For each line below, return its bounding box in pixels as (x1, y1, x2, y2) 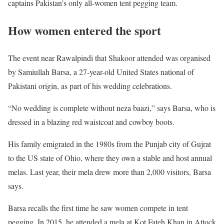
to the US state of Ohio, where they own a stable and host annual (8, 152, 212, 163)
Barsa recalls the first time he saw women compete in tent (8, 202, 188, 213)
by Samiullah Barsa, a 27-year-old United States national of (8, 66, 194, 77)
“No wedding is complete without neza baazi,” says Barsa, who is (8, 102, 215, 113)
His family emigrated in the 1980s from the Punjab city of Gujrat (8, 138, 211, 149)
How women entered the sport (8, 21, 161, 39)
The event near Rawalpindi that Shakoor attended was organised (8, 52, 210, 63)
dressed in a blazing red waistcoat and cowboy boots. (8, 116, 174, 127)
